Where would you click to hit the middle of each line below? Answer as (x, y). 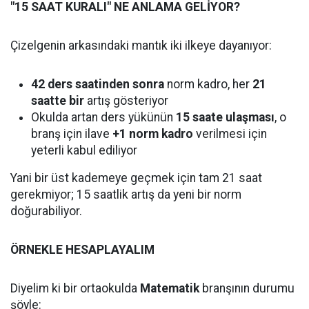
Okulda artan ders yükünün (103, 117)
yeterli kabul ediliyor (84, 150)
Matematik (170, 288)
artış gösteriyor (126, 101)
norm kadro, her (208, 84)
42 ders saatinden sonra (98, 84)
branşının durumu (247, 288)
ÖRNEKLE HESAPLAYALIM (82, 250)
